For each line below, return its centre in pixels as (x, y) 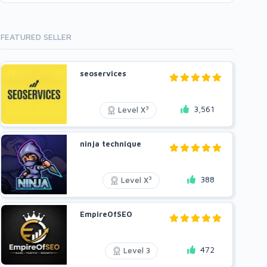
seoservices (103, 73)
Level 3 (135, 250)
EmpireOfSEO (106, 214)
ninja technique (111, 143)
